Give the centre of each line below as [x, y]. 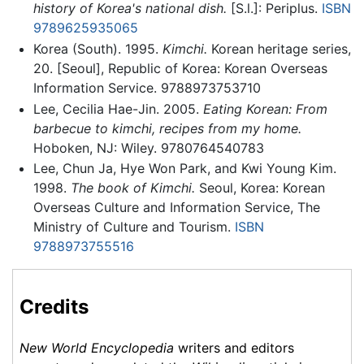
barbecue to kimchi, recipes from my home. [167, 128]
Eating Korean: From [265, 108]
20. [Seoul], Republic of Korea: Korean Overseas [180, 68]
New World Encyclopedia [97, 347]
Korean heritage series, [279, 48]
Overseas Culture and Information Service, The [176, 208]
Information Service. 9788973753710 [147, 87]
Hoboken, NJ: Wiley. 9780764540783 [148, 147]
